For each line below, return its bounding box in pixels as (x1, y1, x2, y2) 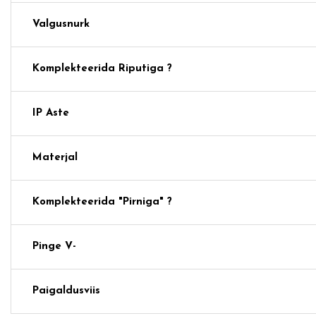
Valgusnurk (32, 18, 90, 30)
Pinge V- (32, 241, 76, 252)
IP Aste (32, 107, 69, 119)
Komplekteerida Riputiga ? (32, 63, 172, 74)
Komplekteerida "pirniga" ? (32, 196, 172, 207)
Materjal (32, 152, 78, 163)
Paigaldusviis (32, 285, 100, 296)
